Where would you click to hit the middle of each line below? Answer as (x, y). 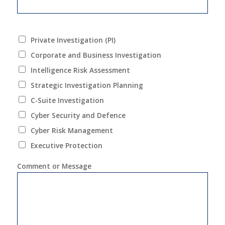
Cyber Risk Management (72, 130)
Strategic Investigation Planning (87, 85)
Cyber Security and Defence (78, 115)
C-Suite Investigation (67, 100)
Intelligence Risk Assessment (80, 70)
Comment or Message (54, 166)
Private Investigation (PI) (73, 40)
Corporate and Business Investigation (96, 55)
